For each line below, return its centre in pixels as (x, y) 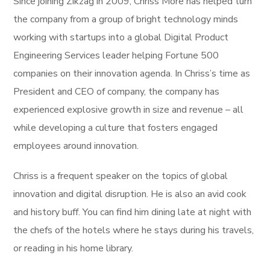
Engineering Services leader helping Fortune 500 (116, 55)
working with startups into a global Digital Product (121, 37)
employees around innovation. (76, 146)
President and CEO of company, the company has (117, 91)
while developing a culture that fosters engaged (116, 127)
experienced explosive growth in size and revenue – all (129, 109)
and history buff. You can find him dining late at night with (133, 212)
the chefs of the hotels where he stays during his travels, (134, 230)
